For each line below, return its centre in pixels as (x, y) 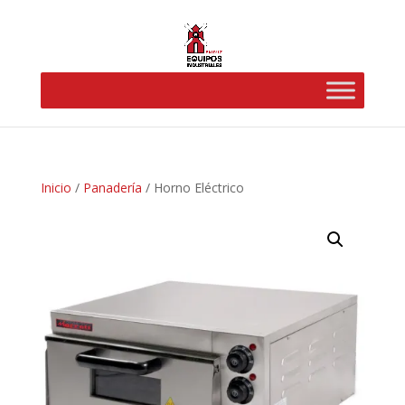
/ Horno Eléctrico (193, 188)
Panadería (112, 188)
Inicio (56, 188)
